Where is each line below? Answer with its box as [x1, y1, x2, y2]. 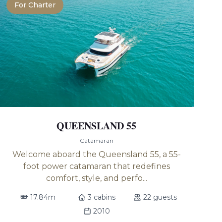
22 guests [143, 193, 177, 202]
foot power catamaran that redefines [23, 162, 170, 171]
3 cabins [87, 193, 115, 202]
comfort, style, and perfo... [46, 173, 147, 183]
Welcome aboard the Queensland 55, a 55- [12, 150, 181, 159]
